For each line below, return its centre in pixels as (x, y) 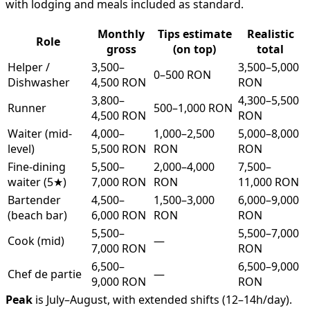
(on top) (194, 49)
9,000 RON (119, 282)
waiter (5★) (37, 182)
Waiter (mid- (40, 134)
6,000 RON (119, 216)
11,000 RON (268, 182)
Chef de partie (45, 274)
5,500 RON (119, 149)
